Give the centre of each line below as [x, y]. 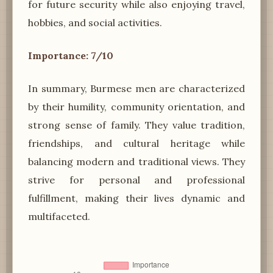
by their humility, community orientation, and [136, 106]
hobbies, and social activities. [95, 22]
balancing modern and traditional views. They [136, 161]
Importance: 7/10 [71, 55]
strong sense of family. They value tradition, [136, 125]
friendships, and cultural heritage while [136, 143]
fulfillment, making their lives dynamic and [136, 198]
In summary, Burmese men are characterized [136, 88]
